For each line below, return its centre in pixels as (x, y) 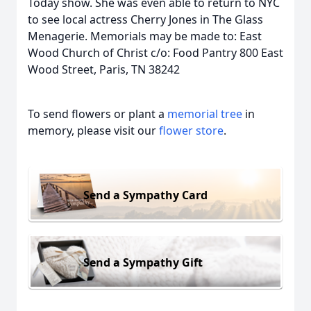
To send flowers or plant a (98, 114)
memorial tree (205, 114)
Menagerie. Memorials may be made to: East (145, 36)
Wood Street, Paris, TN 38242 (104, 69)
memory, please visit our (93, 131)
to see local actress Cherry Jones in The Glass (145, 19)
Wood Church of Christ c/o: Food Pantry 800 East (155, 53)
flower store (191, 131)
